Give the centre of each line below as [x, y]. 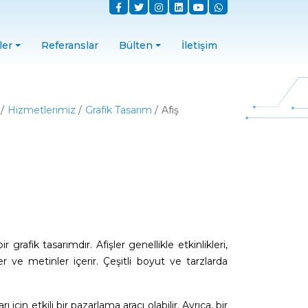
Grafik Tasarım [119, 110]
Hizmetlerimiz [42, 110]
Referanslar [70, 45]
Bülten [136, 45]
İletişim [199, 45]
